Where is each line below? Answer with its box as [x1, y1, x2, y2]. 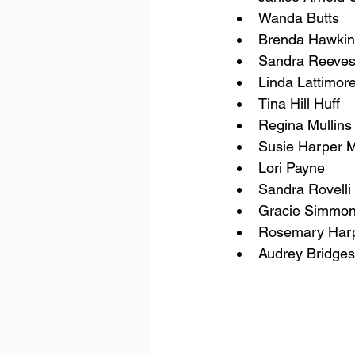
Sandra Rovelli [258, 181, 351, 198]
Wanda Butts [258, 10, 339, 27]
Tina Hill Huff [258, 95, 340, 113]
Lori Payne [258, 159, 325, 177]
